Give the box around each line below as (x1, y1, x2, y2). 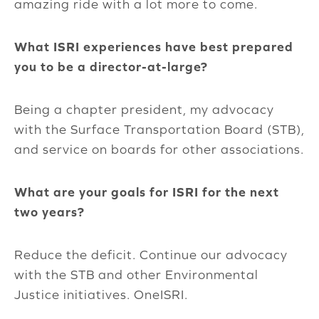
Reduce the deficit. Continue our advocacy (14, 247, 288, 263)
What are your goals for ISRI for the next (14, 184, 279, 200)
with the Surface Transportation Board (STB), (14, 122, 305, 137)
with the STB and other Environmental (14, 267, 258, 283)
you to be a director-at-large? (14, 59, 208, 75)
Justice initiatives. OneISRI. (14, 287, 188, 303)
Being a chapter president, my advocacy (14, 102, 274, 117)
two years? (14, 204, 85, 220)
